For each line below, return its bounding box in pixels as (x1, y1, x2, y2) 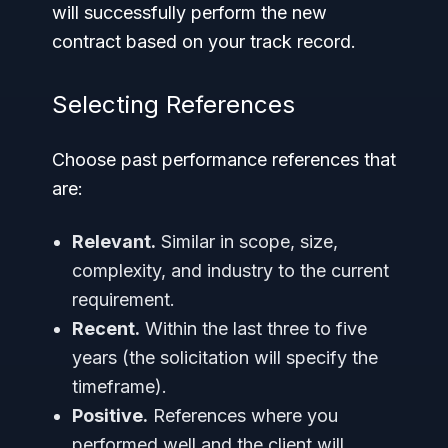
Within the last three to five (140, 317, 367, 339)
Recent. (72, 317, 140, 339)
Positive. (72, 404, 148, 426)
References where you (148, 404, 338, 426)
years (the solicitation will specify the (72, 346, 378, 368)
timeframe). (72, 375, 167, 397)
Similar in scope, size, (156, 230, 338, 252)
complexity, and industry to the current (72, 259, 389, 281)
